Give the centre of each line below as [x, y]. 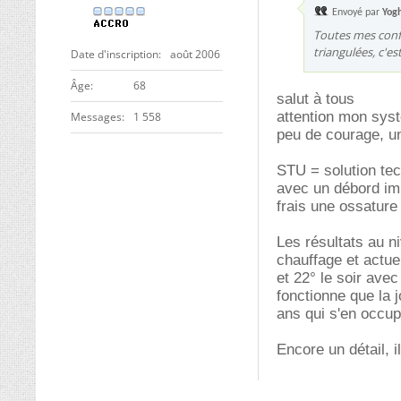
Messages [96, 117]
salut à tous [316, 99]
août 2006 [195, 54]
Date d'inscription [115, 54]
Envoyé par [356, 13]
